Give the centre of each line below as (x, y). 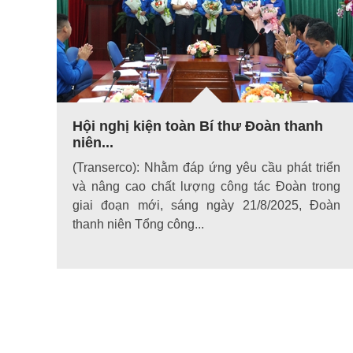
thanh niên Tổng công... (138, 224)
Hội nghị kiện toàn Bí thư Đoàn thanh (198, 126)
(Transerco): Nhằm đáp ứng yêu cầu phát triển (206, 167)
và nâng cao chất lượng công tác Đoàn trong (206, 186)
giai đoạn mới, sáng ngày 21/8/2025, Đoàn (206, 205)
